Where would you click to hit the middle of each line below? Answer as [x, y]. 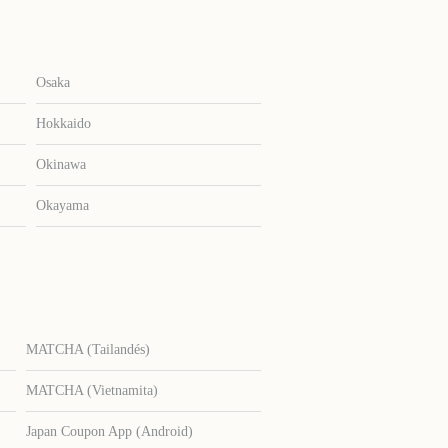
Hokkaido [63, 123]
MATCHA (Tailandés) [87, 349]
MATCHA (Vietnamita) [91, 390]
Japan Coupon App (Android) [109, 431]
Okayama [62, 205]
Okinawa [60, 164]
